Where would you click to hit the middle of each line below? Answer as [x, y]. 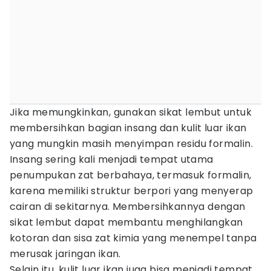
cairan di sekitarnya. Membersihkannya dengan [128, 207]
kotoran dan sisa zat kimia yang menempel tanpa [133, 238]
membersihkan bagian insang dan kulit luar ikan [128, 128]
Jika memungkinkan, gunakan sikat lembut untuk [131, 112]
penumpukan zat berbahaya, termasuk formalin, [131, 175]
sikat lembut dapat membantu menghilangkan [126, 222]
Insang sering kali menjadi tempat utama [112, 159]
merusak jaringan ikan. [65, 254]
